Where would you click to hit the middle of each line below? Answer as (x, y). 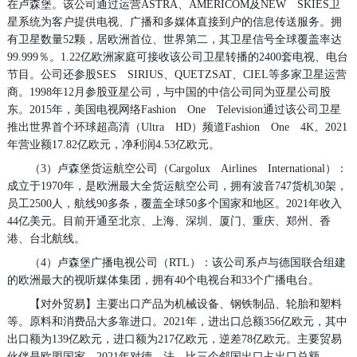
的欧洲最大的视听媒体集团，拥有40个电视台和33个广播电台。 (163, 280)
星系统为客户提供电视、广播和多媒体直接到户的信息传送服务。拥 (174, 22)
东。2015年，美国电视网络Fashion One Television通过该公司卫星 (174, 109)
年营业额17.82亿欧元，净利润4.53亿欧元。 (113, 144)
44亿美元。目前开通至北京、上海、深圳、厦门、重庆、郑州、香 (169, 221)
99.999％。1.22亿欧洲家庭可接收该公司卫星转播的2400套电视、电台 (177, 57)
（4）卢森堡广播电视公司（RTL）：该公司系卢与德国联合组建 (187, 262)
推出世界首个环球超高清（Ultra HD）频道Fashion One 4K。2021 (177, 127)
